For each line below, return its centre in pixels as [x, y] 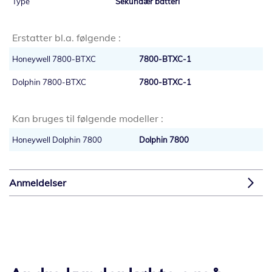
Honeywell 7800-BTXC [54, 59]
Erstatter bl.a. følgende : [66, 38]
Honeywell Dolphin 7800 [57, 140]
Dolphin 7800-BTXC [49, 82]
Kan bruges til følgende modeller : [88, 118]
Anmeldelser [38, 183]
